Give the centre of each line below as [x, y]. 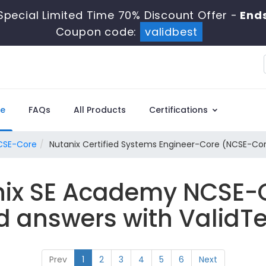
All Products [100, 110]
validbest [171, 32]
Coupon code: [98, 32]
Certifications [180, 110]
